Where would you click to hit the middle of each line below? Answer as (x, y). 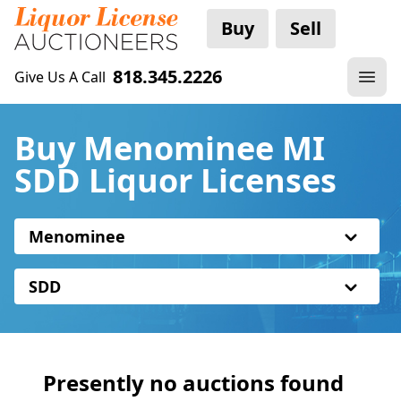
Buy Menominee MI (170, 148)
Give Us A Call (60, 77)
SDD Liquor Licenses (175, 180)
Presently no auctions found (193, 383)
